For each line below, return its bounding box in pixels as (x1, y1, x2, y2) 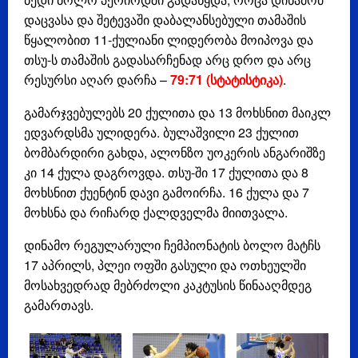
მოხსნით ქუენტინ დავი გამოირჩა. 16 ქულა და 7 (24, 183, 309, 202)
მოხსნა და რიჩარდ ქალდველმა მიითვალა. (24, 203, 291, 222)
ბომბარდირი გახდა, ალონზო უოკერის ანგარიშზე (24, 143, 325, 162)
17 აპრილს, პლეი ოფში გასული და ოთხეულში (24, 256, 306, 275)
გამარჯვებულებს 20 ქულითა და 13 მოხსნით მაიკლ (24, 103, 331, 122)
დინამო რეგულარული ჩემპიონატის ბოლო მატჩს (24, 236, 320, 255)
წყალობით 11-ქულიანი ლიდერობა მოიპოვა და (24, 30, 313, 50)
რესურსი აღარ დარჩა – (24, 70, 170, 89)
